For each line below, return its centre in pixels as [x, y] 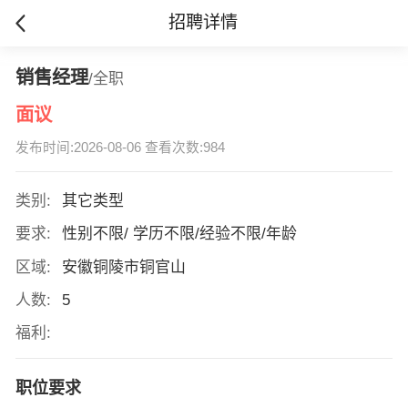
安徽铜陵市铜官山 [126, 267]
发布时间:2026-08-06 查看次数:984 [120, 148]
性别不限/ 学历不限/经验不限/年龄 [181, 234]
